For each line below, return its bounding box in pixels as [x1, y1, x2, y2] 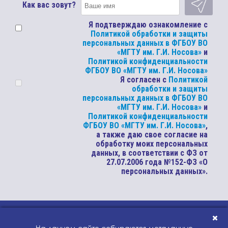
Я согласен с [120, 75, 168, 84]
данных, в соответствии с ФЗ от [91, 148, 208, 158]
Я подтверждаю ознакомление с [88, 20, 208, 30]
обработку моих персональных [95, 139, 208, 149]
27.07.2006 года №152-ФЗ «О [106, 157, 208, 167]
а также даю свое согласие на [96, 130, 208, 139]
